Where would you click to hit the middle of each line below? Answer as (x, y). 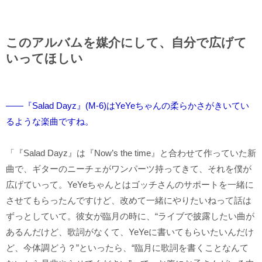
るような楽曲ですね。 (50, 121)
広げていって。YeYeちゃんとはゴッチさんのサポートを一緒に (130, 184)
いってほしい (44, 58)
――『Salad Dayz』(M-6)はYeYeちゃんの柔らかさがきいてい (127, 105)
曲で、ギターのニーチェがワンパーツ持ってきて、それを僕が (129, 168)
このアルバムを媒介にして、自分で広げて (126, 42)
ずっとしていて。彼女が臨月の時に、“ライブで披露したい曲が (130, 216)
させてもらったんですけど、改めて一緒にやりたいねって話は (129, 200)
